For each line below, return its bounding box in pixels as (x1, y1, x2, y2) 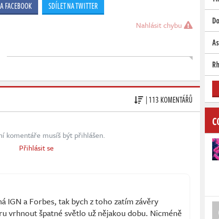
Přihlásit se (19, 142, 54, 153)
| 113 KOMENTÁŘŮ (146, 93, 193, 106)
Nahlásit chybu (136, 20, 184, 31)
